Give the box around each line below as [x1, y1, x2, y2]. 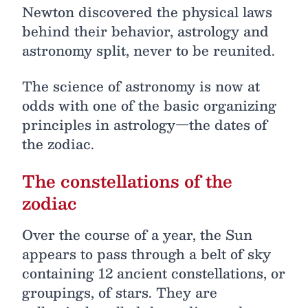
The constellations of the [22, 167, 232, 195]
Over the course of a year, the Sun [22, 223, 252, 245]
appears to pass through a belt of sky [22, 243, 271, 265]
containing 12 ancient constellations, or [22, 262, 285, 284]
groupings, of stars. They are [22, 281, 217, 303]
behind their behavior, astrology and [22, 20, 269, 42]
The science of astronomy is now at [22, 75, 260, 97]
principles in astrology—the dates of [22, 113, 267, 135]
